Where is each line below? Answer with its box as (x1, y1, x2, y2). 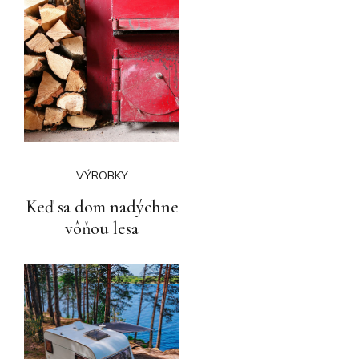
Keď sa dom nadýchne (25, 196, 179, 217)
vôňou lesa (65, 217, 139, 239)
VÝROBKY (75, 167, 128, 183)
